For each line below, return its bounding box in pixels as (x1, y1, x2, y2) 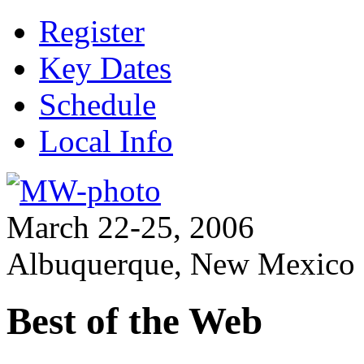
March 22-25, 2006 (6, 280, 254, 315)
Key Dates (39, 50, 171, 85)
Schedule (39, 87, 156, 122)
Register (39, 14, 145, 49)
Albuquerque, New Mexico (6, 317, 355, 352)
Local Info (39, 123, 173, 158)
